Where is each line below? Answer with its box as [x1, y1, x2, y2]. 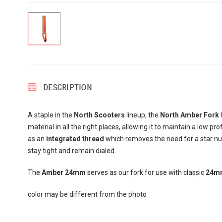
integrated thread [46, 134, 104, 143]
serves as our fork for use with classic [85, 168, 204, 176]
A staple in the [27, 111, 74, 119]
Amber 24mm [41, 168, 86, 176]
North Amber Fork [158, 111, 219, 119]
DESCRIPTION [43, 82, 92, 92]
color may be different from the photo [27, 190, 147, 198]
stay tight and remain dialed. [27, 146, 116, 155]
